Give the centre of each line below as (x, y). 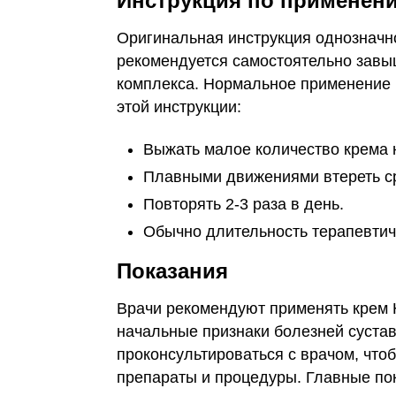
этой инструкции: (179, 107)
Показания (172, 271)
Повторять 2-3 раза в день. (244, 204)
